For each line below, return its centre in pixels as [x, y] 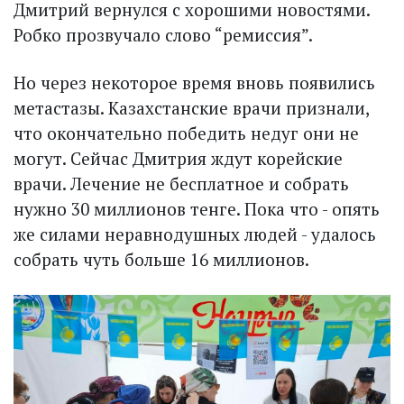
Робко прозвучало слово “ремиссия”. [163, 35]
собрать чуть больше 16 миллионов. [161, 260]
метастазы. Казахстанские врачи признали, [191, 108]
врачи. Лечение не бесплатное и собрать [181, 184]
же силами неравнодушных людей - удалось [195, 234]
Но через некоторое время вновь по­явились [194, 83]
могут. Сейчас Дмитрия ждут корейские [178, 159]
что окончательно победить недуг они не [186, 133]
